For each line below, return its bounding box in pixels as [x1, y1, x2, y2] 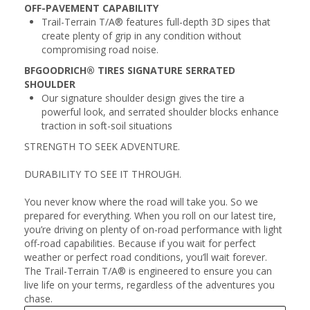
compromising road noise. [42, 43, 158, 56]
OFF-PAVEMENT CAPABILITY [24, 1, 158, 15]
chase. [24, 292, 53, 305]
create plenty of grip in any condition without [42, 29, 241, 42]
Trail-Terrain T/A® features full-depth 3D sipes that [42, 15, 271, 28]
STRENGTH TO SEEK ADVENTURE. [24, 140, 180, 153]
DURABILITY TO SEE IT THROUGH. [24, 167, 181, 181]
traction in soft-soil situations [42, 119, 172, 132]
